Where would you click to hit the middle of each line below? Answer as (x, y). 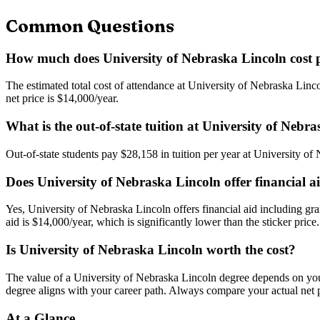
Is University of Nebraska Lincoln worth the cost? (151, 250)
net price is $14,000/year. (62, 99)
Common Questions (90, 26)
